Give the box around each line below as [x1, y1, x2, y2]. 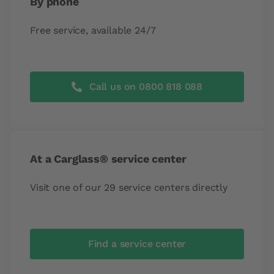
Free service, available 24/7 [30, 24, 156, 36]
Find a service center [87, 238, 187, 250]
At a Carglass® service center [30, 152, 187, 165]
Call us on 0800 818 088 [89, 81, 203, 92]
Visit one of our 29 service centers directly [30, 182, 228, 193]
